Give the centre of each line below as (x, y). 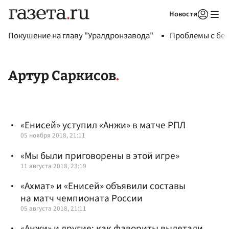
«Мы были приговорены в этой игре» (100, 156)
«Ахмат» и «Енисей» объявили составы (103, 186)
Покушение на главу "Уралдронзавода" (81, 36)
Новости (183, 14)
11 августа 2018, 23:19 (53, 166)
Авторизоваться (161, 27)
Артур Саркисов (62, 76)
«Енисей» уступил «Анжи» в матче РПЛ (103, 125)
